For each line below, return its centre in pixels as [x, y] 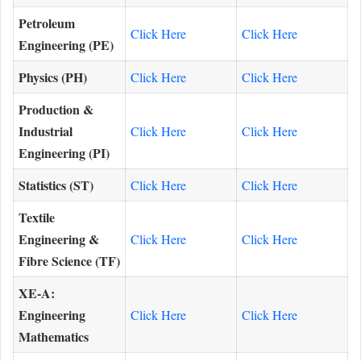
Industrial [46, 131]
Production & [56, 109]
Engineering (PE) [66, 44]
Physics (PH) [53, 77]
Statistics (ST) [56, 185]
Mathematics [54, 336]
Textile [37, 217]
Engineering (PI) [64, 152]
